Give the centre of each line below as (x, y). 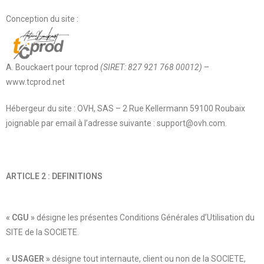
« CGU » (21, 217)
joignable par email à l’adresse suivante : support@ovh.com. (117, 123)
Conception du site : (42, 19)
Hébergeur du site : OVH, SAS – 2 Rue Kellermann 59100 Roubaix (126, 108)
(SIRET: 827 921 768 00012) (152, 67)
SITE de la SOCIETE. (42, 232)
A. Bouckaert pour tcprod (53, 67)
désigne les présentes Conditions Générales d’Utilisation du (146, 217)
